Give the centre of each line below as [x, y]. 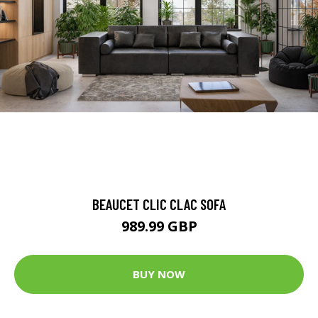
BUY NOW [159, 274]
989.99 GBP [159, 226]
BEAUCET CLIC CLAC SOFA [159, 204]
